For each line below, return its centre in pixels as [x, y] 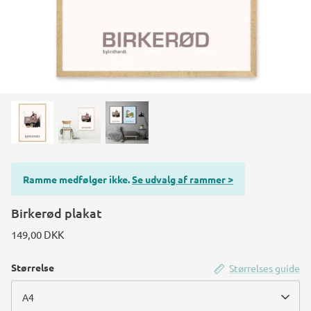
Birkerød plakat [57, 213]
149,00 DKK [37, 235]
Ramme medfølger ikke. [76, 179]
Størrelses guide [264, 268]
